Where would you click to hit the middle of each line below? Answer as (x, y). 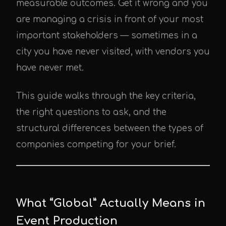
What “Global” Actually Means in (111, 203)
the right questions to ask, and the (91, 112)
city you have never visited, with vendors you (113, 52)
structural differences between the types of (110, 128)
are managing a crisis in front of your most (110, 19)
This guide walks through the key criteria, (106, 96)
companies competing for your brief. (96, 145)
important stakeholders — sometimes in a (107, 36)
